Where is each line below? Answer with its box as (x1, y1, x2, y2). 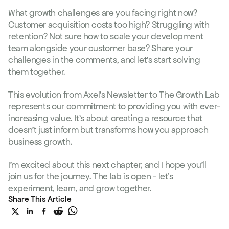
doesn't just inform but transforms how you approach (8, 124, 209, 135)
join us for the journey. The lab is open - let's (8, 171, 173, 182)
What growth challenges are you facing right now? (8, 7, 197, 18)
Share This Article (8, 194, 72, 204)
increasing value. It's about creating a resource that (8, 112, 202, 124)
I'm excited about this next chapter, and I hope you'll (8, 159, 207, 170)
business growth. (8, 136, 73, 147)
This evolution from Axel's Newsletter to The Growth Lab (8, 89, 220, 100)
